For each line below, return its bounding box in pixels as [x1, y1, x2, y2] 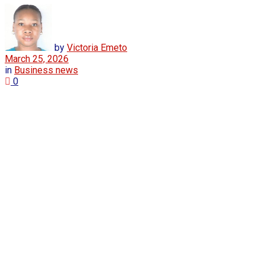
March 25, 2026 [5, 53, 69, 64]
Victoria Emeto [67, 41, 127, 53]
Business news [14, 64, 78, 76]
